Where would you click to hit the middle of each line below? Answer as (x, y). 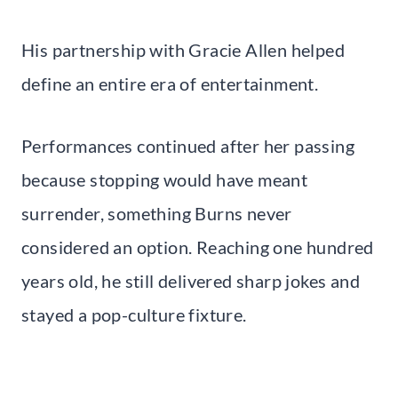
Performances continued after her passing (188, 145)
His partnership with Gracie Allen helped (183, 49)
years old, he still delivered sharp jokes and (191, 280)
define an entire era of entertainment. (170, 83)
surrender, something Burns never (157, 213)
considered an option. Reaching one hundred (198, 247)
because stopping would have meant (165, 179)
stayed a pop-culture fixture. (134, 314)
